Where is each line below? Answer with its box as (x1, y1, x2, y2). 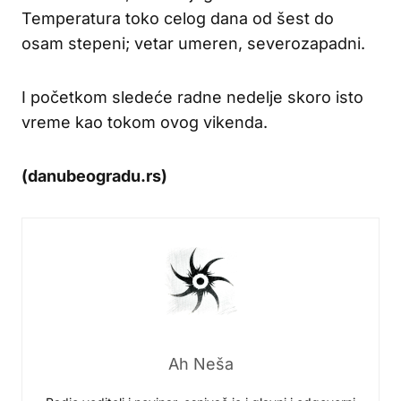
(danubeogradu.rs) (21, 166, 167, 185)
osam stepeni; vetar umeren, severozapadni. (21, 33, 365, 53)
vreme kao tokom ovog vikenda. (21, 112, 268, 132)
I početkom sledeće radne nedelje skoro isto (21, 87, 363, 107)
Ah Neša (167, 354, 234, 373)
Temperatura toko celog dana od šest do (21, 8, 334, 28)
